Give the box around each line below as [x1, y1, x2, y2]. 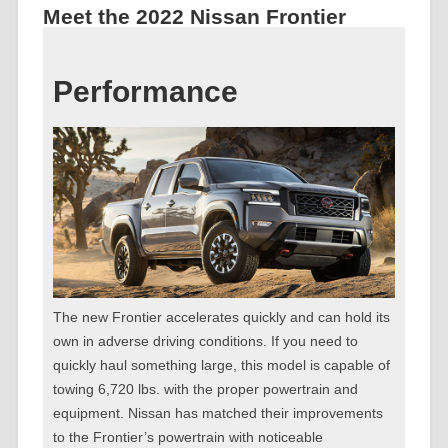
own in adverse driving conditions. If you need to [52, 333, 358, 350]
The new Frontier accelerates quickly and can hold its [52, 309, 390, 326]
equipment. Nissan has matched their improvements [52, 405, 383, 422]
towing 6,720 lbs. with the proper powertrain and [52, 381, 358, 398]
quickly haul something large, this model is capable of [52, 357, 390, 374]
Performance [52, 75, 238, 109]
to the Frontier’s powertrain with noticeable [52, 429, 323, 446]
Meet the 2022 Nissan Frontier [42, 5, 346, 29]
